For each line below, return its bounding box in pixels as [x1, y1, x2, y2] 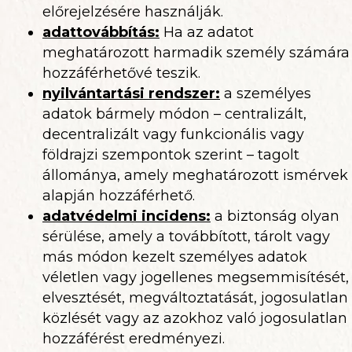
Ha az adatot [163, 24, 254, 41]
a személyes [220, 85, 311, 102]
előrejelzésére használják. [42, 3, 223, 20]
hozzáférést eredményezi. [42, 330, 225, 347]
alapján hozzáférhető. [42, 187, 195, 204]
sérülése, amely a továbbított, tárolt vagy [42, 228, 330, 245]
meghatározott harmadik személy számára [42, 44, 350, 61]
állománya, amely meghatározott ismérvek [42, 167, 348, 184]
